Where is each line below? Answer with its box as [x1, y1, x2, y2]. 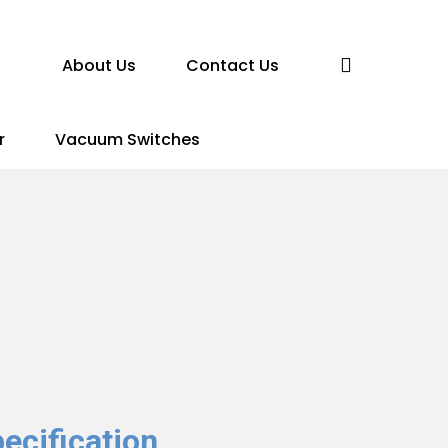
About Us [62, 53, 136, 77]
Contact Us [186, 53, 279, 77]
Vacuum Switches [54, 128, 200, 151]
